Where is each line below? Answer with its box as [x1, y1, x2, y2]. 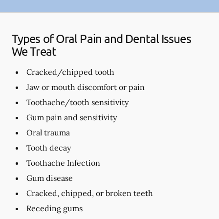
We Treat [12, 44, 56, 58]
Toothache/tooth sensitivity [26, 97, 129, 107]
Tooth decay [26, 142, 71, 153]
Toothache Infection [26, 157, 100, 168]
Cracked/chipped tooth [26, 66, 114, 77]
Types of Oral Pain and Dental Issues [12, 31, 191, 45]
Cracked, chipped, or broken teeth [26, 188, 153, 198]
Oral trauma [26, 127, 70, 137]
